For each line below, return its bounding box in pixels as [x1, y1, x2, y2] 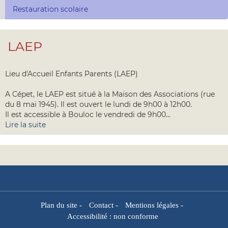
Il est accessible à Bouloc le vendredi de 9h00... [5, 110, 170, 119]
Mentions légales [125, 201, 179, 209]
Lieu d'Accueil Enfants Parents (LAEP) [5, 69, 138, 78]
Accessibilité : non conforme [67, 212, 158, 220]
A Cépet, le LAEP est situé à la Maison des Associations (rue [5, 90, 215, 99]
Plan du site [40, 201, 77, 209]
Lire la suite [5, 120, 46, 129]
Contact [89, 201, 113, 209]
